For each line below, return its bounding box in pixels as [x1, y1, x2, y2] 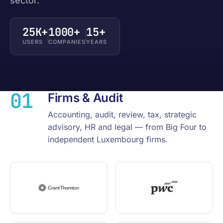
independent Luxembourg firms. [48, 134, 168, 144]
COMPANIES [48, 38, 86, 45]
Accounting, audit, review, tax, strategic [48, 110, 197, 119]
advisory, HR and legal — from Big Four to [48, 122, 207, 132]
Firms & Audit [48, 91, 123, 105]
